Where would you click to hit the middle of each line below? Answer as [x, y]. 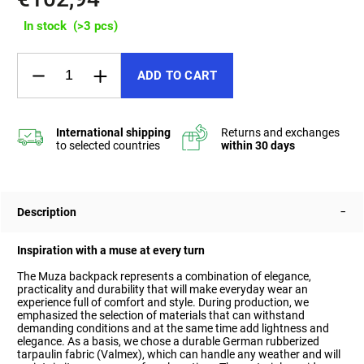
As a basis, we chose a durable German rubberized [193, 342]
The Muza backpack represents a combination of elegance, [164, 277]
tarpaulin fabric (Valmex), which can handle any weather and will [179, 355]
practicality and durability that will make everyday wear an [162, 290]
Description [47, 212]
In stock [45, 26]
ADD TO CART [178, 76]
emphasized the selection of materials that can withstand [161, 316]
